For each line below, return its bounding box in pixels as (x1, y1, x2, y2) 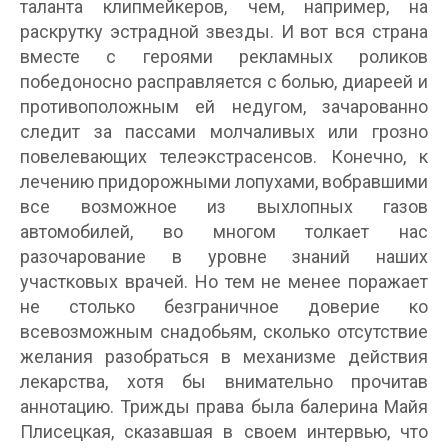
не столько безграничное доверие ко (20, 295, 428, 317)
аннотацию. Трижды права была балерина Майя (20, 395, 428, 417)
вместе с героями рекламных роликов (20, 45, 428, 67)
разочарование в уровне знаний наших (20, 245, 428, 267)
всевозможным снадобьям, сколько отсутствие (20, 320, 428, 342)
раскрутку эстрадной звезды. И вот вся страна (20, 20, 428, 42)
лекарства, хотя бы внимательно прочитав (20, 370, 428, 392)
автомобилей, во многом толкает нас (20, 220, 428, 242)
